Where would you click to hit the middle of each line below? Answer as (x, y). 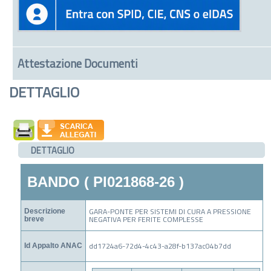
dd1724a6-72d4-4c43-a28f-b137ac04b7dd (160, 246)
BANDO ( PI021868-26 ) (105, 181)
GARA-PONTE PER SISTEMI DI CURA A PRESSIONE (170, 211)
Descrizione (44, 211)
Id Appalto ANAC (53, 245)
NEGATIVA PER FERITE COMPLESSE (146, 219)
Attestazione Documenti (77, 64)
